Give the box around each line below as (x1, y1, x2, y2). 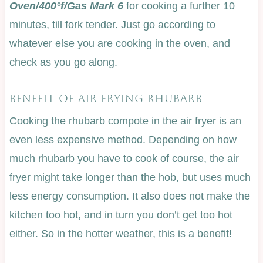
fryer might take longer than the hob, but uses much (9, 171, 251, 183)
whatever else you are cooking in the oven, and (9, 37, 230, 49)
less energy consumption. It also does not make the (9, 190, 250, 202)
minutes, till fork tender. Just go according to (9, 18, 215, 31)
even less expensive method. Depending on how (9, 133, 237, 146)
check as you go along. (9, 56, 117, 68)
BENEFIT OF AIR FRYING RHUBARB (9, 92, 203, 104)
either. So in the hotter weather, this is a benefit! (9, 227, 232, 240)
